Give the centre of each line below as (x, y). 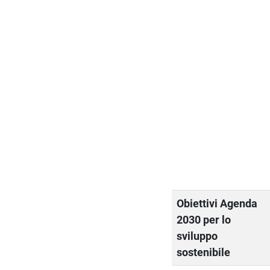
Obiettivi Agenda (217, 203)
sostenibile (204, 252)
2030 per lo (204, 219)
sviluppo (197, 236)
